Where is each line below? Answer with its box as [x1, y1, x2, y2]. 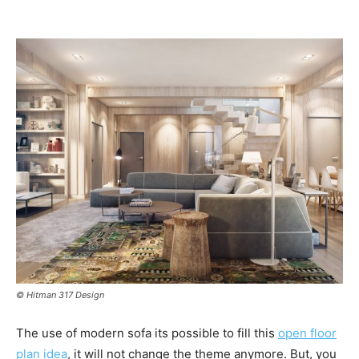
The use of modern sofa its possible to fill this [16, 325, 278, 341]
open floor [278, 325, 337, 341]
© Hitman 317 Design [16, 288, 104, 301]
